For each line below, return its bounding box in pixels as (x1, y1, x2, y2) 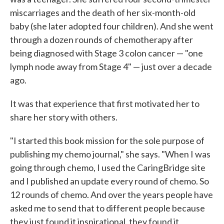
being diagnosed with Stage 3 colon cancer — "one (10, 47, 203, 58)
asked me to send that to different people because (10, 202, 205, 213)
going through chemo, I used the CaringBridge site (10, 162, 205, 173)
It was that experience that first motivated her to (10, 98, 199, 109)
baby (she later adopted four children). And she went (10, 20, 213, 31)
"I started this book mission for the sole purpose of (10, 135, 204, 146)
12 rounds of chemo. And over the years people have (10, 189, 213, 200)
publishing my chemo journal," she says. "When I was (10, 148, 210, 159)
